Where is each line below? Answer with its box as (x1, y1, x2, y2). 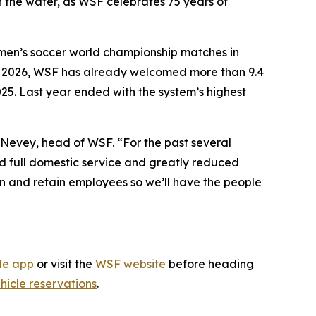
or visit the (34, 257, 95, 272)
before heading (166, 257, 254, 272)
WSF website (95, 257, 166, 272)
